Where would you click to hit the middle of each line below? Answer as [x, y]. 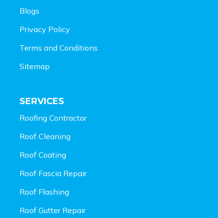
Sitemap [35, 66]
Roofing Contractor [53, 118]
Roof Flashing [44, 192]
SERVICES [42, 101]
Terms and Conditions [59, 48]
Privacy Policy [45, 29]
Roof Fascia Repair [53, 173]
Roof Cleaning [45, 136]
